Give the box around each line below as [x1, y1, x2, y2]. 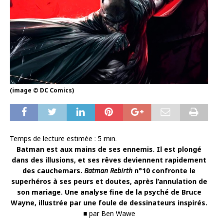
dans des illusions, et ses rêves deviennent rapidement [12, 155, 206, 165]
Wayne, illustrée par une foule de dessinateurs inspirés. [11, 198, 207, 208]
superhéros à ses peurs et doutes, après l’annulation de [11, 177, 207, 186]
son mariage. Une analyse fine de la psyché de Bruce [17, 187, 201, 197]
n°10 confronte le [132, 166, 196, 176]
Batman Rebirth [84, 166, 132, 176]
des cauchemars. [22, 166, 84, 176]
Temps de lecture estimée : [10, 134, 98, 144]
